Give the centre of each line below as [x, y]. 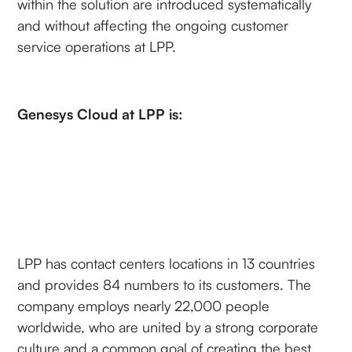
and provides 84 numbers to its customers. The [165, 284]
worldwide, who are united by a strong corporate [168, 326]
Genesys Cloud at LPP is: [101, 114]
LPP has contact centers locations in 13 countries [167, 263]
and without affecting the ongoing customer [153, 25]
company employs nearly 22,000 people [144, 305]
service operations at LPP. [97, 46]
